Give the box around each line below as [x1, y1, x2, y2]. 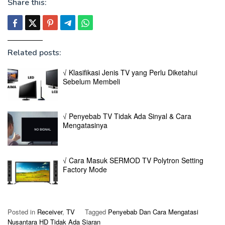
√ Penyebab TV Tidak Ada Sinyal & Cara [63, 111, 191, 122]
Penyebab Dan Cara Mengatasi [108, 207, 198, 217]
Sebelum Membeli [63, 76, 120, 86]
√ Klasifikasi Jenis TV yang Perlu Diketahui [63, 67, 197, 77]
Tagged [85, 207, 108, 217]
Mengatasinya [63, 120, 107, 131]
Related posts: [8, 47, 61, 58]
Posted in [8, 207, 37, 217]
